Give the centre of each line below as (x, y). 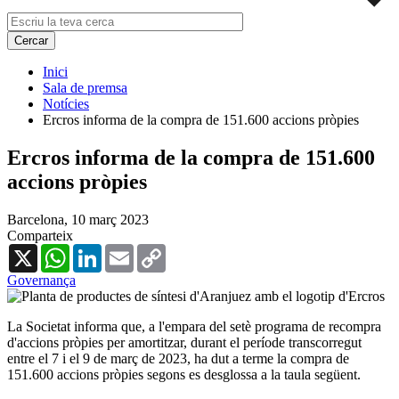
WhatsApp (100, 250)
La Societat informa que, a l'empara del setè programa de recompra (194, 326)
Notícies (66, 103)
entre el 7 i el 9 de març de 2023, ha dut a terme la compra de (178, 358)
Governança (41, 280)
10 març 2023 (110, 219)
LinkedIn (127, 250)
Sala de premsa (85, 87)
